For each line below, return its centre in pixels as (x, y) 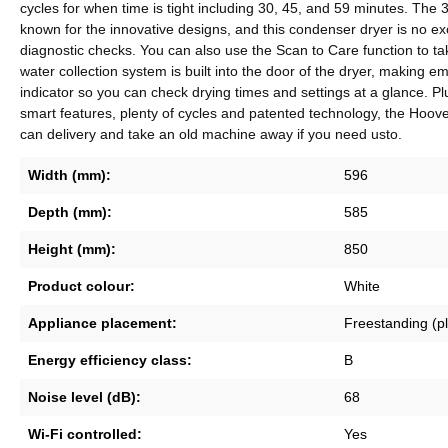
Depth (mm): (70, 211)
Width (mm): (69, 174)
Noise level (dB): (84, 396)
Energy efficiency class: (110, 359)
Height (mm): (72, 248)
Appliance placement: (102, 322)
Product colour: (81, 285)
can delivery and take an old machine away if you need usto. (211, 133)
